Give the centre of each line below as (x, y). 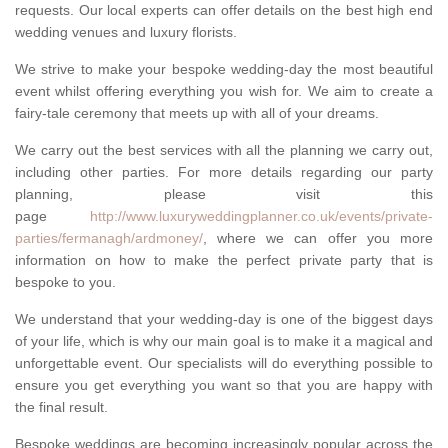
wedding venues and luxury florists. (126, 32)
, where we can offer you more (318, 238)
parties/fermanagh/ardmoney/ (109, 238)
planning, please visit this (224, 194)
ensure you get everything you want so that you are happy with (224, 385)
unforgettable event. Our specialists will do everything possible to (224, 363)
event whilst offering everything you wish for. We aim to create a (224, 91)
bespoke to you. (65, 282)
